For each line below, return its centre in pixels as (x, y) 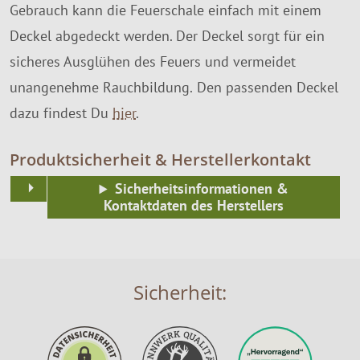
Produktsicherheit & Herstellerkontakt (160, 160)
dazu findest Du (61, 113)
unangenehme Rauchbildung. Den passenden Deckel (174, 88)
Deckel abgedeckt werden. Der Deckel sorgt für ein (167, 36)
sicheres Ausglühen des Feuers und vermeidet (153, 62)
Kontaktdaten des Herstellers (194, 206)
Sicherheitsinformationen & (201, 189)
